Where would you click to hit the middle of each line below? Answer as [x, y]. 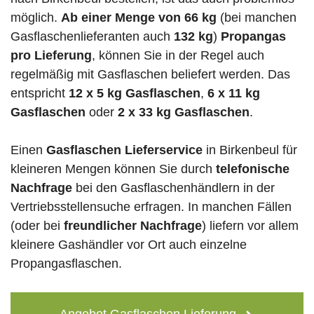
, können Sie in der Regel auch [178, 56]
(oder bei [37, 226]
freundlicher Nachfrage [133, 226]
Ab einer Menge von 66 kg [139, 18]
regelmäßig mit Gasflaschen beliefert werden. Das [150, 75]
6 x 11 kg [234, 94]
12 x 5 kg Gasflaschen [135, 94]
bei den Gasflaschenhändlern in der [173, 188]
